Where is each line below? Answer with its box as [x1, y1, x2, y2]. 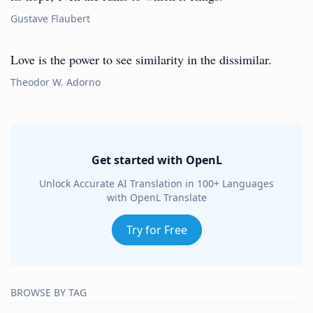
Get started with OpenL [91, 152, 222, 168]
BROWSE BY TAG [10, 286, 87, 299]
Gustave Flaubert [10, 12, 90, 25]
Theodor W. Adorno [10, 75, 101, 89]
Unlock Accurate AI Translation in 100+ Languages [39, 177, 274, 190]
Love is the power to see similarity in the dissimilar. [10, 51, 272, 68]
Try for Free [126, 222, 187, 238]
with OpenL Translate [106, 191, 207, 204]
